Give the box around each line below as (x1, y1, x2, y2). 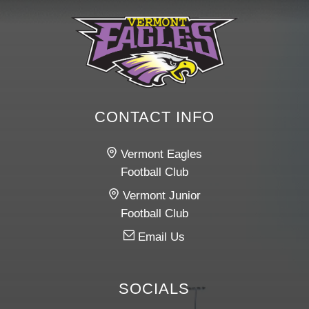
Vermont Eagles (117, 147, 203, 161)
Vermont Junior (119, 188, 201, 202)
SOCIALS (119, 280, 190, 298)
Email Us (134, 230, 186, 243)
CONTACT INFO (94, 108, 215, 126)
